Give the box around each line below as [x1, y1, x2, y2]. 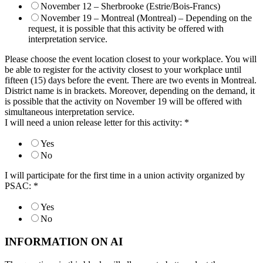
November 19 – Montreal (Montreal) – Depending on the [41, 13, 252, 23]
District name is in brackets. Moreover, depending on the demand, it [5, 86, 255, 96]
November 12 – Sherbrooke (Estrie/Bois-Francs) [41, 1, 220, 12]
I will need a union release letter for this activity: [5, 117, 184, 128]
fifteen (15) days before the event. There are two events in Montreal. [5, 75, 257, 86]
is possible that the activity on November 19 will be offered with [5, 96, 242, 107]
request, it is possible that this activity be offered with [28, 23, 224, 34]
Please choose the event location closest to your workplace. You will [5, 54, 257, 65]
